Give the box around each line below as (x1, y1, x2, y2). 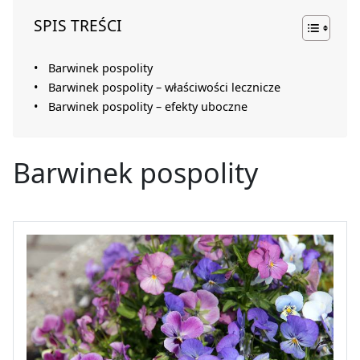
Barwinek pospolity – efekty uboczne (47, 99, 247, 115)
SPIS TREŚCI (34, 14, 122, 37)
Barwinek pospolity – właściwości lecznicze (47, 80, 280, 96)
